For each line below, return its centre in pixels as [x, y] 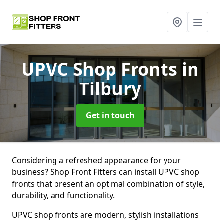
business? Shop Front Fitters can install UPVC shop [106, 172]
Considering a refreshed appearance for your [96, 160]
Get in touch [110, 115]
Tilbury [110, 89]
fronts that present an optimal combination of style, [108, 184]
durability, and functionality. [63, 195]
